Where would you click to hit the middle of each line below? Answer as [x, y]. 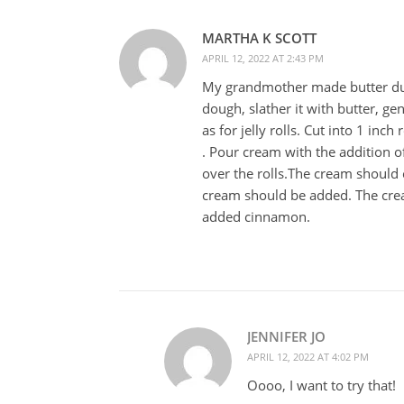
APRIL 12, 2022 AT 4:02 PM [308, 356]
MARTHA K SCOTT [259, 37]
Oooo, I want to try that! [321, 385]
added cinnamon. [256, 216]
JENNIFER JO [286, 336]
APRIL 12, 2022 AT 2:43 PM [263, 58]
